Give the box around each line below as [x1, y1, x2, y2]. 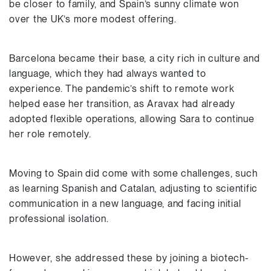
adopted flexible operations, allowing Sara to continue [9, 113, 255, 125]
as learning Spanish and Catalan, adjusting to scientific [9, 183, 258, 194]
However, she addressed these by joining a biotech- [9, 252, 249, 264]
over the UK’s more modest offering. [9, 13, 177, 25]
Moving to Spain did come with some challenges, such [9, 168, 258, 179]
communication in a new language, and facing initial [9, 198, 241, 209]
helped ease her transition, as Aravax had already [9, 98, 235, 109]
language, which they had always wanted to [9, 68, 206, 79]
